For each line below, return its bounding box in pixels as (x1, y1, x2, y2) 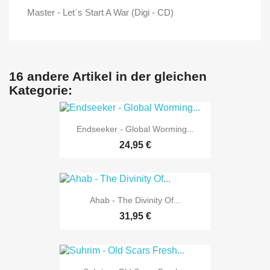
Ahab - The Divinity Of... (89, 195, 181, 206)
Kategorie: (9, 83, 72, 97)
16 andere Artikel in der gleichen (9, 69, 207, 83)
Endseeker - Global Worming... (76, 124, 194, 134)
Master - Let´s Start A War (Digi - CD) (27, 7, 174, 17)
